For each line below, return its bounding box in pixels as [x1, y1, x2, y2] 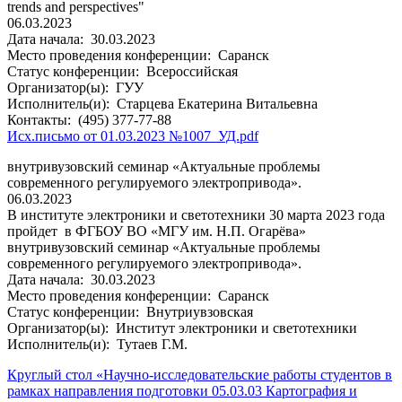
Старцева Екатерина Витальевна [113, 95, 318, 111]
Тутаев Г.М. [113, 336, 188, 352]
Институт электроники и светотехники [112, 319, 357, 336]
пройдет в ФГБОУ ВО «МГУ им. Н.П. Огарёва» [7, 223, 306, 239]
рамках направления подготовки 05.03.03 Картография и [7, 382, 357, 398]
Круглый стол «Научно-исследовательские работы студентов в [7, 366, 392, 382]
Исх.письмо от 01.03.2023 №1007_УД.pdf [7, 127, 258, 144]
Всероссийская [143, 63, 238, 79]
